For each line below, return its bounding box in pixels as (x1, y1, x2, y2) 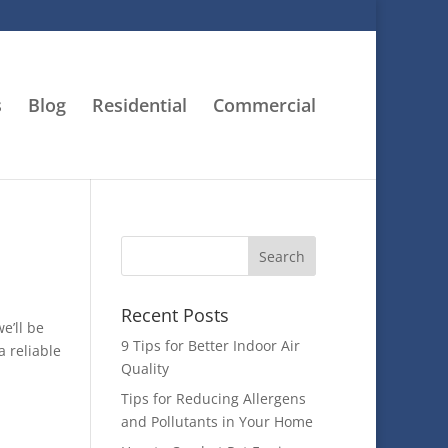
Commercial (213, 93, 316, 117)
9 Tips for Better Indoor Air (120, 336, 300, 355)
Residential (92, 93, 187, 117)
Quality (120, 359, 169, 378)
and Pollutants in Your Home (120, 412, 313, 431)
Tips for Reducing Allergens (120, 389, 306, 408)
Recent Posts (120, 303, 229, 327)
